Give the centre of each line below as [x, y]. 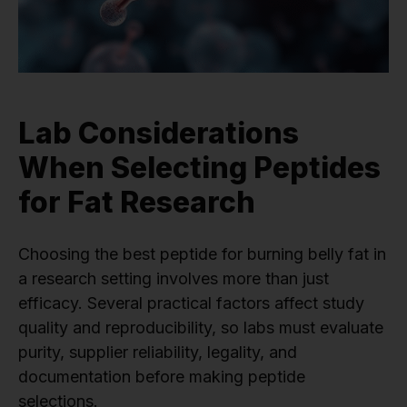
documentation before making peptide [162, 377]
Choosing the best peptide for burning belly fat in [202, 254]
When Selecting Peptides [199, 168]
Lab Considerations [159, 134]
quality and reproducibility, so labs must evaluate [201, 328]
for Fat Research [137, 203]
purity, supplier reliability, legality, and [158, 352]
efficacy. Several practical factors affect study [191, 303]
